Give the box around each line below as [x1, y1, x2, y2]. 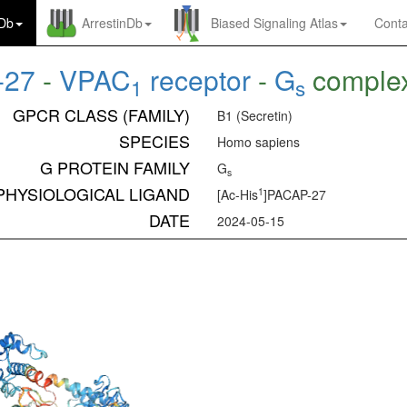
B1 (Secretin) [217, 106, 293, 125]
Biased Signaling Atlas [211, 14, 338, 32]
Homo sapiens [217, 133, 300, 152]
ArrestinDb [82, 14, 143, 32]
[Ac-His [217, 185, 258, 204]
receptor [143, 60, 251, 99]
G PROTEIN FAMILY [40, 155, 190, 180]
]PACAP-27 [263, 185, 326, 204]
